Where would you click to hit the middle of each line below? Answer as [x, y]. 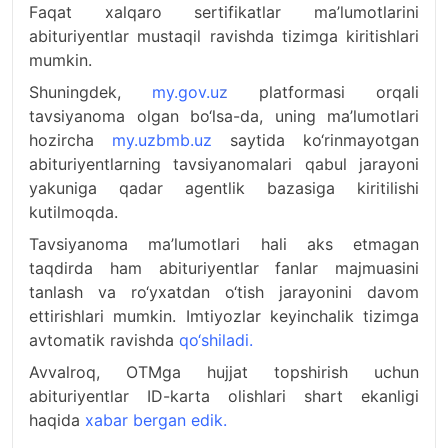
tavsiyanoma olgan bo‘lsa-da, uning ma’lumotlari [224, 115]
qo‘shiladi [214, 339]
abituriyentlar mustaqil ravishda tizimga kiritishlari [224, 35]
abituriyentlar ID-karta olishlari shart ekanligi [224, 395]
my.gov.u [185, 91]
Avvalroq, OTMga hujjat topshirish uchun [224, 371]
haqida [57, 419]
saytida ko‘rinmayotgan [315, 139]
